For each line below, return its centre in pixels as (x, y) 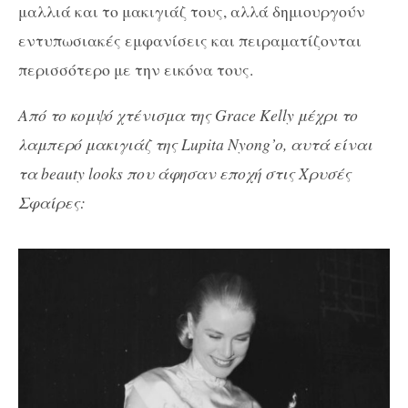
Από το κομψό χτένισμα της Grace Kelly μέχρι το (188, 114)
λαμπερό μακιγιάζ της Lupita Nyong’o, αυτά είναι (195, 143)
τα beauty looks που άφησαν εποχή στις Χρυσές (185, 173)
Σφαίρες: (52, 202)
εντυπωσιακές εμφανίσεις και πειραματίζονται (190, 41)
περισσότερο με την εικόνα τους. (136, 70)
